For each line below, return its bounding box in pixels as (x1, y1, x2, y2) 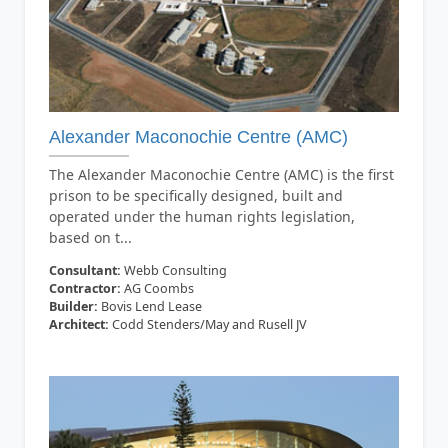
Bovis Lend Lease (97, 297, 202, 315)
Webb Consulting (120, 261, 227, 279)
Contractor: (48, 279, 121, 297)
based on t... (48, 227, 132, 247)
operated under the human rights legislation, (48, 206, 355, 226)
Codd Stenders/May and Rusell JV (108, 315, 307, 333)
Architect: (48, 315, 109, 333)
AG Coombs (120, 279, 194, 297)
